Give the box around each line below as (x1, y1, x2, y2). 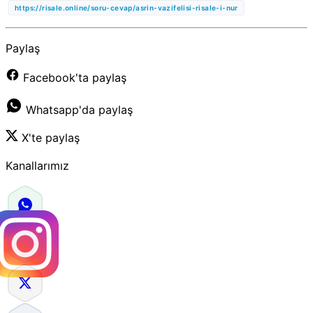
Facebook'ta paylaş (20, 70, 126, 85)
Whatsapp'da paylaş (22, 102, 133, 117)
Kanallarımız (6, 158, 69, 173)
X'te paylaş (18, 130, 80, 145)
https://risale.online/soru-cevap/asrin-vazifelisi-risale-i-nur (15, 3, 238, 12)
